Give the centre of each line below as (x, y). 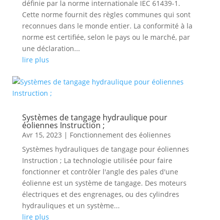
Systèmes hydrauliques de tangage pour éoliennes (105, 149)
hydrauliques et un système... (71, 206)
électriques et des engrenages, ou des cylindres (100, 194)
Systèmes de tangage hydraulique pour (95, 117)
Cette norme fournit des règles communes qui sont (106, 14)
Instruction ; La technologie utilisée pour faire (97, 160)
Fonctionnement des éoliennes (120, 135)
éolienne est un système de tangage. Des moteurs (104, 183)
